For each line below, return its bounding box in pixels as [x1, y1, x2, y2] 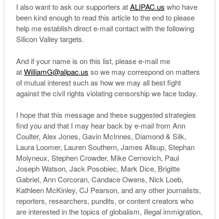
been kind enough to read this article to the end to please [16, 12, 195, 23]
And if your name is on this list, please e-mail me [16, 55, 170, 66]
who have [164, 1, 197, 12]
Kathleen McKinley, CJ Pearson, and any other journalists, [16, 185, 201, 196]
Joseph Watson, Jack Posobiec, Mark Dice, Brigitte [16, 163, 180, 174]
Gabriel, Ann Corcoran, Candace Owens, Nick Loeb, [16, 174, 183, 185]
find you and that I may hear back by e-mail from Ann [16, 120, 185, 131]
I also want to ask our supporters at [16, 1, 130, 12]
